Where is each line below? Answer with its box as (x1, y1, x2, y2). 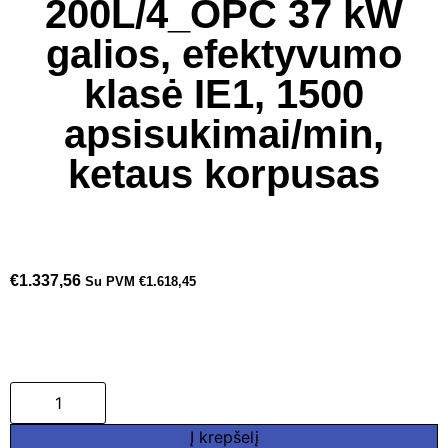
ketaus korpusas (68, 152, 380, 196)
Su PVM (85, 274, 139, 289)
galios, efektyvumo (46, 32, 402, 76)
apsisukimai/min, (64, 112, 384, 156)
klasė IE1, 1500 (84, 72, 364, 116)
